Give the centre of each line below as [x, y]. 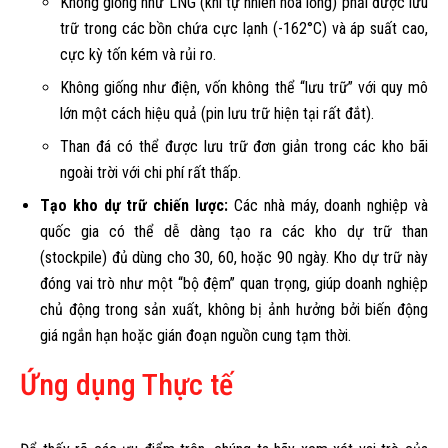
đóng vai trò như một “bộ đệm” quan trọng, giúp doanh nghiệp [234, 283]
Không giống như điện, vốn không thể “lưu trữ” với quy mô [244, 87]
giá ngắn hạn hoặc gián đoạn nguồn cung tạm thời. [195, 335]
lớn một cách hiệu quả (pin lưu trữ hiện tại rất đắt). [217, 113]
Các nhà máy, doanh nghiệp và [328, 205]
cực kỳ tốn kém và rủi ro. [138, 54]
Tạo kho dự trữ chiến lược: [134, 205]
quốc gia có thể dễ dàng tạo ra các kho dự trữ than [234, 231]
